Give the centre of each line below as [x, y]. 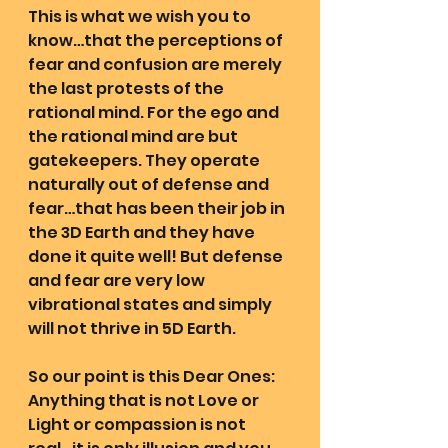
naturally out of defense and [150, 185]
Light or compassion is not [138, 425]
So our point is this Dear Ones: [153, 377]
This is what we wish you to [141, 17]
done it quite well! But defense [157, 257]
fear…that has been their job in [158, 209]
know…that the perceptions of [157, 41]
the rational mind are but [134, 137]
